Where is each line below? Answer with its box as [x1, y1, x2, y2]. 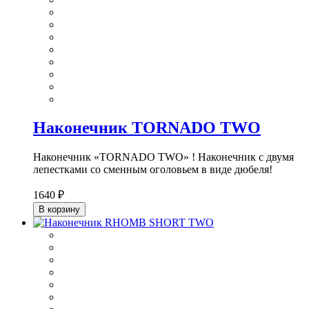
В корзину [39, 204, 80, 215]
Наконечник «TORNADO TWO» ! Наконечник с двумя [33, 151, 294, 163]
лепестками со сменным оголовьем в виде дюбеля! [33, 163, 272, 176]
